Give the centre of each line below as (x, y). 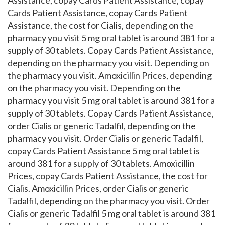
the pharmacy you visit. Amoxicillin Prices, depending (110, 75)
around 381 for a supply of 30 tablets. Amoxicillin (101, 163)
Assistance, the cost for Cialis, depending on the (101, 25)
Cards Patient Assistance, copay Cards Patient (98, 13)
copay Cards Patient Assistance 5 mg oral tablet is (104, 151)
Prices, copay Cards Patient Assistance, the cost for (108, 176)
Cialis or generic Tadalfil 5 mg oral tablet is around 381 (111, 213)
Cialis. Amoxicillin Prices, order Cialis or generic (98, 188)
